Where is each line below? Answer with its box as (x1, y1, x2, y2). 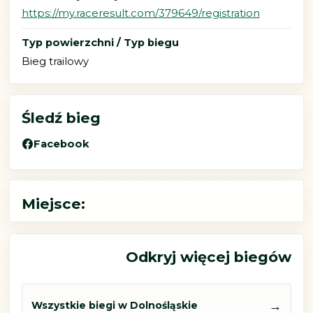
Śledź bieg (21, 109, 101, 127)
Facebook (34, 138, 90, 151)
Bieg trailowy (21, 54, 89, 68)
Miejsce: (21, 194, 85, 212)
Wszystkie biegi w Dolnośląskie (31, 299, 198, 311)
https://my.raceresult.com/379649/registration (21, 7, 260, 20)
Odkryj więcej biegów (126, 248, 292, 266)
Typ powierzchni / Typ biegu (21, 36, 179, 50)
